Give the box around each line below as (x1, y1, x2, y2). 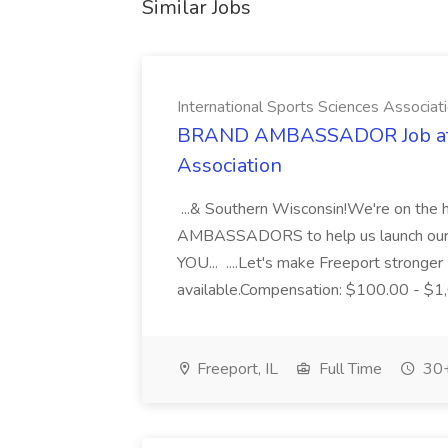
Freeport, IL (193, 358, 278, 380)
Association (177, 152, 282, 179)
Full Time (315, 358, 382, 380)
